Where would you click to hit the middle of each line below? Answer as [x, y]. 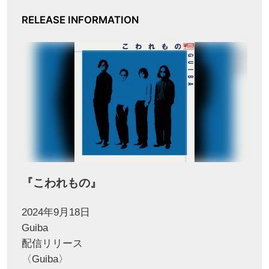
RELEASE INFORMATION [80, 20]
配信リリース [52, 243]
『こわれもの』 [61, 183]
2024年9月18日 [56, 212]
